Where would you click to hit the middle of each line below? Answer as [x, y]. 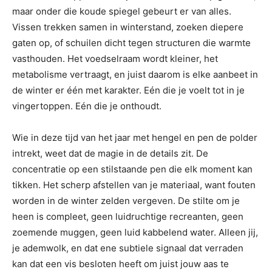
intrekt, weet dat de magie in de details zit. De [110, 153]
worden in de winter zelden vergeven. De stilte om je [126, 200]
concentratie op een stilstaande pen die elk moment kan [132, 169]
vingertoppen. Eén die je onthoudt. [87, 106]
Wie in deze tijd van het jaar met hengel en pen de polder [135, 137]
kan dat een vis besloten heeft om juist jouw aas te [121, 263]
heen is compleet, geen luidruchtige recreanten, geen [128, 216]
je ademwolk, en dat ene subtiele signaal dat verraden [128, 248]
